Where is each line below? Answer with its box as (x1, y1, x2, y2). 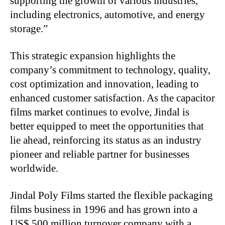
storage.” (10, 22, 48, 35)
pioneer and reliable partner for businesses (10, 148, 189, 160)
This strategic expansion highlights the (10, 49, 175, 62)
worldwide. (10, 162, 61, 174)
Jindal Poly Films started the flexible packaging (10, 189, 213, 201)
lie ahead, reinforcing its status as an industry (10, 134, 201, 146)
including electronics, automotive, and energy (10, 8, 205, 21)
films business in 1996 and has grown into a (10, 203, 197, 215)
